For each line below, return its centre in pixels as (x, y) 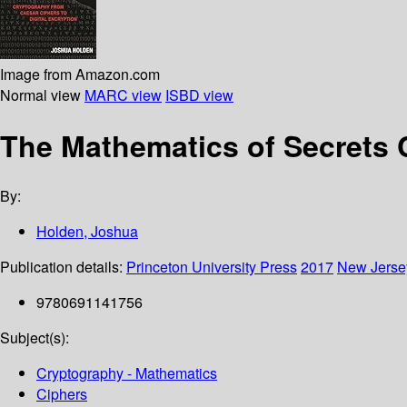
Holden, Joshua (87, 232)
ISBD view (199, 94)
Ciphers (62, 394)
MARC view (123, 94)
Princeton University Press (212, 267)
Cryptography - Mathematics (127, 373)
